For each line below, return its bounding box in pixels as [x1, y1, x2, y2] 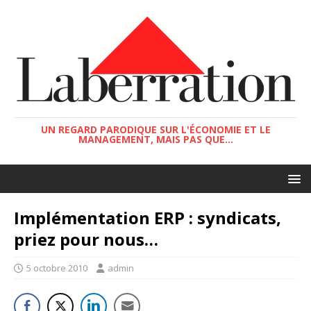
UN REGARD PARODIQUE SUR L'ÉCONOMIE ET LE [40, 122, 271, 136]
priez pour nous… [14, 227, 158, 251]
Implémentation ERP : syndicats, [14, 205, 281, 229]
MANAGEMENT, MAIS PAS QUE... [78, 132, 233, 146]
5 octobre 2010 [26, 261, 87, 274]
